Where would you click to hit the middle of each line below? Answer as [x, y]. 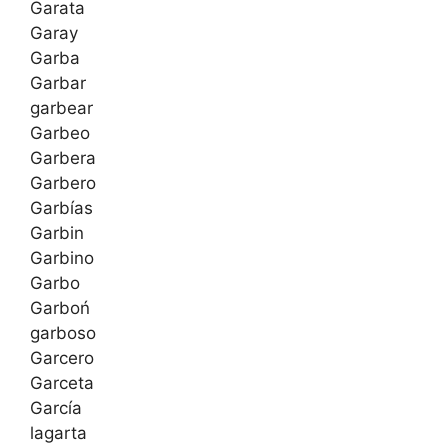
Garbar [58, 83]
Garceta [62, 383]
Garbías [61, 208]
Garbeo [60, 133]
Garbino [62, 258]
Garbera [63, 158]
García [56, 408]
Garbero [63, 183]
